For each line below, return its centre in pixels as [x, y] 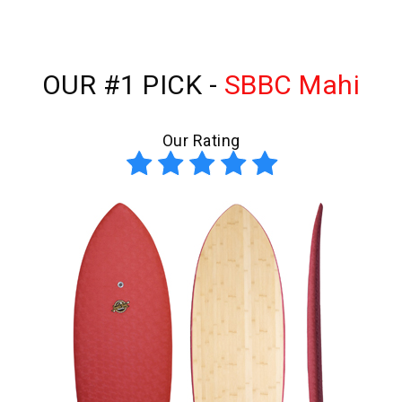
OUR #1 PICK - [133, 85]
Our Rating [201, 141]
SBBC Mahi [292, 85]
